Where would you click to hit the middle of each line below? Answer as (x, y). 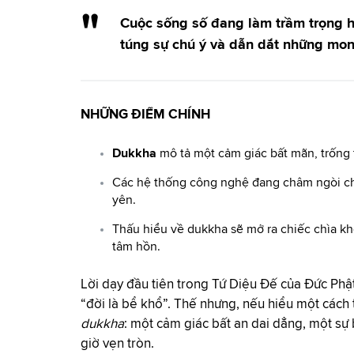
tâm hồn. (136, 247)
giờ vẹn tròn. (117, 344)
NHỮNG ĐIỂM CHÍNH (145, 115)
